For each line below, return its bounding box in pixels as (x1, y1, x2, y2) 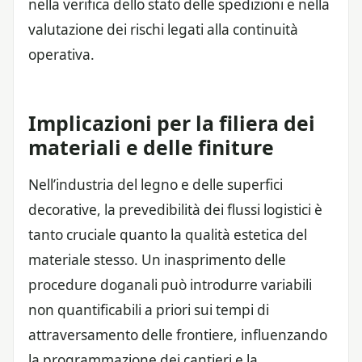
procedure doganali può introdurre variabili (28, 275, 312, 294)
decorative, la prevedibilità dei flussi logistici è (28, 200, 322, 219)
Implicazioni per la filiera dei (28, 108, 315, 137)
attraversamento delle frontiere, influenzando (28, 325, 327, 344)
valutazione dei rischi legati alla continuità (28, 20, 298, 40)
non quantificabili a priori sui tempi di (28, 300, 269, 319)
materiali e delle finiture (28, 133, 274, 161)
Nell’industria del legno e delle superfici (28, 175, 283, 194)
